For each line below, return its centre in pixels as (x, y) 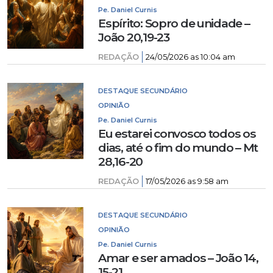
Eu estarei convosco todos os (177, 133)
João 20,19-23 (134, 37)
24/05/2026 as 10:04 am (191, 57)
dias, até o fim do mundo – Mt (178, 147)
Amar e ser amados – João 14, (178, 258)
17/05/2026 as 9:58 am (187, 181)
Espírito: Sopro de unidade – (174, 23)
